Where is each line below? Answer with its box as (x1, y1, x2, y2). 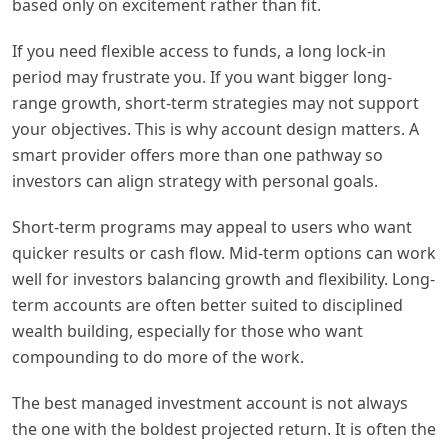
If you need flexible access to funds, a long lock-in (12, 39, 386, 62)
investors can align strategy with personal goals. (12, 169, 378, 192)
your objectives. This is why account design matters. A (12, 117, 419, 140)
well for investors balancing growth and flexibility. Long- (12, 267, 435, 290)
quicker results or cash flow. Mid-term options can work (12, 241, 436, 264)
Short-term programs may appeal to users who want (12, 215, 412, 238)
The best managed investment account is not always (12, 391, 408, 414)
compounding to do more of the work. (12, 345, 304, 368)
